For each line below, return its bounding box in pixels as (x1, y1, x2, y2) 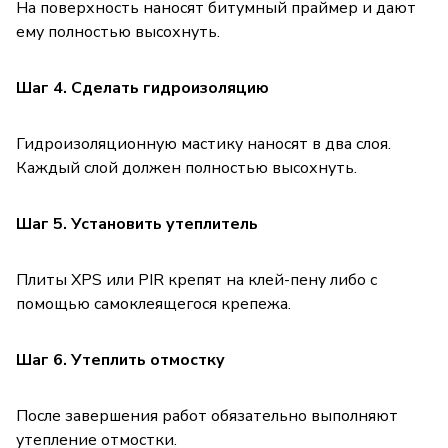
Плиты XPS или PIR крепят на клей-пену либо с (16, 268, 377, 291)
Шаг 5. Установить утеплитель (16, 212, 258, 235)
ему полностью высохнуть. (16, 20, 220, 43)
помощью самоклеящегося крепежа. (16, 292, 291, 315)
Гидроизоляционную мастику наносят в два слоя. (16, 132, 391, 155)
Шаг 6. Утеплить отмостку (16, 348, 225, 371)
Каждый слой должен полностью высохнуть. (16, 156, 357, 179)
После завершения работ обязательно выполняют (16, 404, 398, 427)
